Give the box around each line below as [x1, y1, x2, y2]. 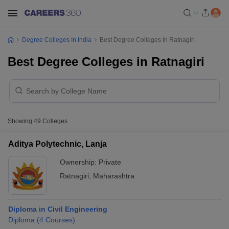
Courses [45, 216, 73, 224]
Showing [8, 118, 34, 125]
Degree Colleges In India [22, 36, 91, 43]
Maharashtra [93, 172, 134, 180]
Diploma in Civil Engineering [8, 205, 107, 213]
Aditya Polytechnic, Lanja [8, 140, 107, 148]
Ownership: [60, 158, 99, 166]
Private [99, 158, 121, 166]
